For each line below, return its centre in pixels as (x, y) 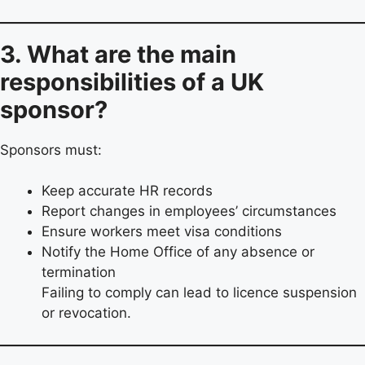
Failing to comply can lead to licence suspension (199, 293)
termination (79, 273)
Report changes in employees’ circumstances (189, 211)
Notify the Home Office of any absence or (178, 252)
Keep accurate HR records (127, 191)
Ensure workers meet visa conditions (162, 232)
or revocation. (86, 313)
